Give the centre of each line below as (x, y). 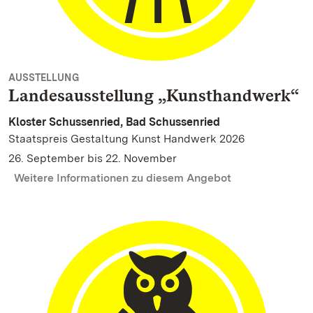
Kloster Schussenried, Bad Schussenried (114, 122)
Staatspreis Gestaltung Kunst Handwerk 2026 (126, 139)
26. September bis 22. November (93, 158)
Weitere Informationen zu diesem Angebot (123, 178)
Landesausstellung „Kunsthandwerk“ (154, 95)
